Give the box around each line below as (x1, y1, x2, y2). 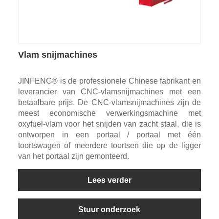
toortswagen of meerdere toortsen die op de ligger (18, 141, 201, 150)
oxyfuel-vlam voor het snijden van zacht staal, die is (18, 119, 201, 128)
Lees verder (87, 175, 131, 184)
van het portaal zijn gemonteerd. (18, 152, 129, 160)
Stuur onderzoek (78, 205, 141, 214)
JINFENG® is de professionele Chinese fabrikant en (18, 76, 201, 85)
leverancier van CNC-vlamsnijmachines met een (18, 87, 201, 96)
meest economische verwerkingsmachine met (18, 109, 201, 117)
